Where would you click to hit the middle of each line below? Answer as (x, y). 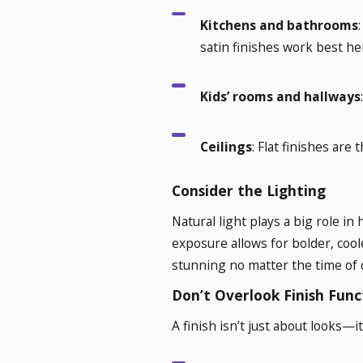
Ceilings (226, 146)
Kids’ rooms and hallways (280, 97)
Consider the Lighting (248, 191)
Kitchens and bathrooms (279, 26)
